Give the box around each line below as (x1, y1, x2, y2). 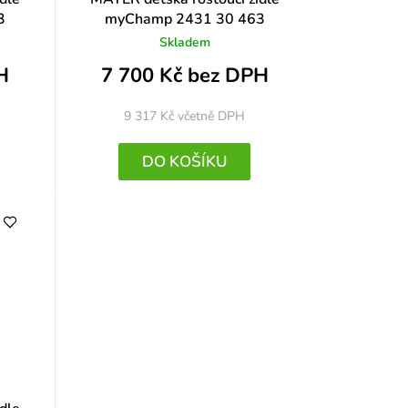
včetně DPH (178, 107, 246, 125)
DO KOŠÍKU (142, 151, 228, 173)
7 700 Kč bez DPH (100, 61, 269, 89)
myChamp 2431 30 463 (104, 9, 265, 30)
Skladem (158, 34, 210, 52)
